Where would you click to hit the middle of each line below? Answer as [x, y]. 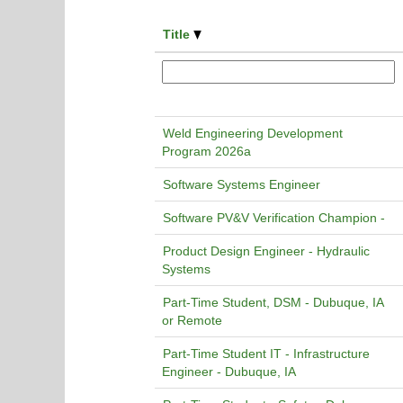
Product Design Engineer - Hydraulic [266, 251]
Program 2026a [206, 151]
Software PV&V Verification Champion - [274, 218]
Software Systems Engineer [242, 184]
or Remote [192, 320]
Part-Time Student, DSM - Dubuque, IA [273, 302]
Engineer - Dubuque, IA [229, 372]
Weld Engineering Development [253, 133]
